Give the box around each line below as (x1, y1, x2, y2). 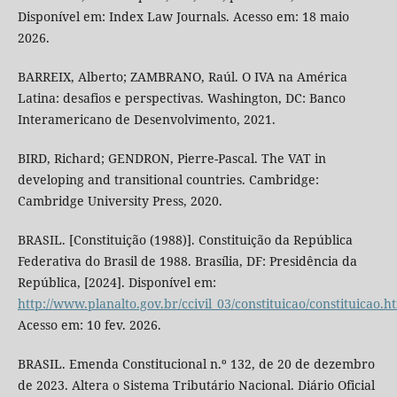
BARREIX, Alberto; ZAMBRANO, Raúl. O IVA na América (17, 68, 347, 86)
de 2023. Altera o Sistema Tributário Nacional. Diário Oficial (17, 377, 375, 394)
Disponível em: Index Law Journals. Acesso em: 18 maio (17, 8, 349, 26)
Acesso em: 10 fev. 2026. (17, 316, 161, 334)
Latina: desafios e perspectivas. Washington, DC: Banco (17, 90, 346, 107)
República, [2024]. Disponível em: (17, 274, 216, 292)
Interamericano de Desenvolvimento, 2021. (17, 111, 276, 128)
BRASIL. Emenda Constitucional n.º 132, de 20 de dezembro (17, 355, 375, 373)
